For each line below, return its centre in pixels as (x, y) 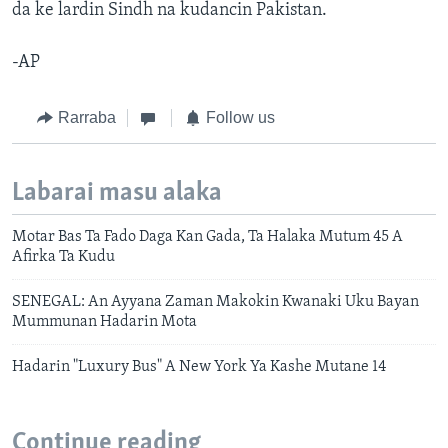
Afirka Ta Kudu (63, 257)
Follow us (240, 118)
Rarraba (86, 118)
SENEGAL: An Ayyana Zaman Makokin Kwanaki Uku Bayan (215, 302)
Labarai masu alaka (117, 193)
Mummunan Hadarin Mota (104, 322)
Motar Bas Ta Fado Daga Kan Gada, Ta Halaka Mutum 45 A (207, 237)
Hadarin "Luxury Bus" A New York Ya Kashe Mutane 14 (199, 367)
